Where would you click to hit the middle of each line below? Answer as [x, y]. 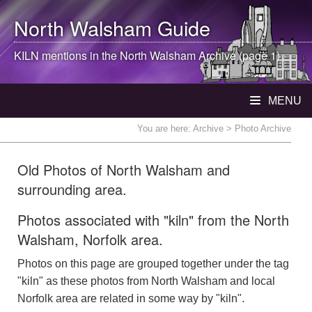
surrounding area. [72, 189]
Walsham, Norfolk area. [90, 239]
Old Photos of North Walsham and [124, 170]
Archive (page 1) [238, 55]
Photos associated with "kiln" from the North [153, 220]
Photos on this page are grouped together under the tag [153, 264]
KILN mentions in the [67, 55]
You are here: [165, 128]
